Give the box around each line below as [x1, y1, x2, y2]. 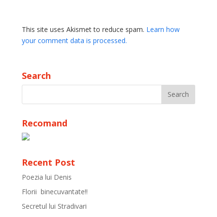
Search [21, 69, 51, 81]
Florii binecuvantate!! [21, 186, 88, 196]
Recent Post [21, 156, 75, 168]
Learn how [146, 24, 180, 34]
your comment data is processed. [21, 35, 127, 45]
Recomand [21, 117, 67, 129]
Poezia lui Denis [21, 172, 72, 182]
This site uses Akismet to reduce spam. [21, 24, 146, 34]
